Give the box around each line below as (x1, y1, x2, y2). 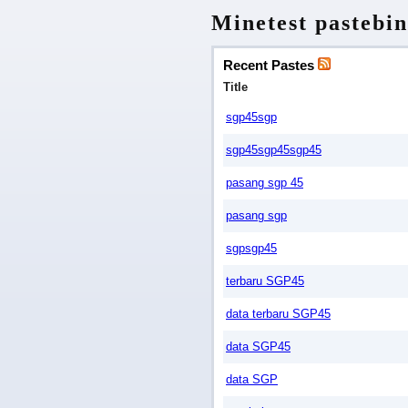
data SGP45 (226, 340, 291, 353)
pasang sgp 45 (226, 176, 303, 189)
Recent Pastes (223, 57, 318, 73)
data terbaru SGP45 (226, 307, 331, 321)
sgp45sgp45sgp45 (226, 143, 321, 157)
